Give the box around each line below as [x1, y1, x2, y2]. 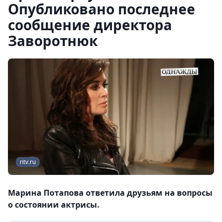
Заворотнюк [8, 31, 98, 50]
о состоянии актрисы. [8, 199, 100, 211]
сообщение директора [8, 15, 172, 34]
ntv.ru [20, 158, 36, 166]
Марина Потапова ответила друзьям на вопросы [8, 187, 213, 199]
